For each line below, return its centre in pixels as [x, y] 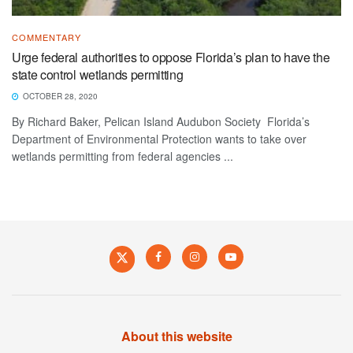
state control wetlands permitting [98, 74]
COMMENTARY [46, 37]
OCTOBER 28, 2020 [59, 96]
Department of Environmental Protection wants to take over [159, 138]
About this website [176, 336]
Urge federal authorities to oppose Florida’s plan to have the [171, 57]
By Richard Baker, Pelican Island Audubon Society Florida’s [161, 121]
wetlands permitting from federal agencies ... [123, 156]
